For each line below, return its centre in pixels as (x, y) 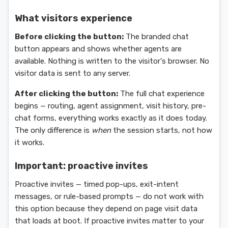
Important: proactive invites (81, 166)
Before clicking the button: (69, 37)
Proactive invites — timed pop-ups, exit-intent (97, 184)
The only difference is (53, 130)
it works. (30, 142)
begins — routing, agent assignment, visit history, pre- (110, 106)
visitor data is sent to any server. (73, 73)
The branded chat (156, 37)
